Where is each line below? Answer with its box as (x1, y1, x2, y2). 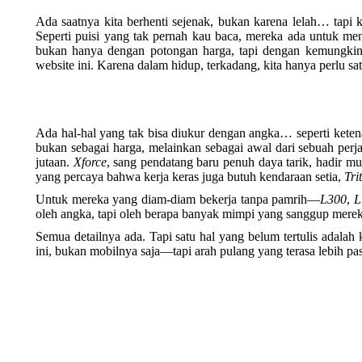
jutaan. (36, 155, 74, 169)
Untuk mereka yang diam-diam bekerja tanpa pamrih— (36, 192, 321, 206)
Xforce (73, 155, 107, 169)
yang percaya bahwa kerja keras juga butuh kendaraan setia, (36, 170, 344, 183)
